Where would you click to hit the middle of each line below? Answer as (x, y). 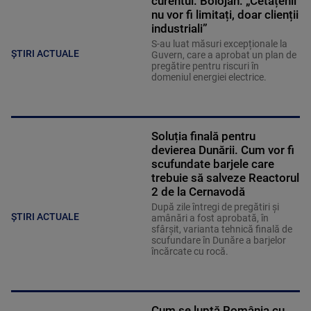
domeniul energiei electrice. (210, 77)
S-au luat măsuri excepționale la (219, 44)
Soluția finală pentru (203, 136)
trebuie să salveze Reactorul (225, 178)
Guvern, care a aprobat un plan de (224, 55)
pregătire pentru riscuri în (205, 66)
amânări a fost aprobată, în (210, 218)
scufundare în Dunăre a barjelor (218, 241)
